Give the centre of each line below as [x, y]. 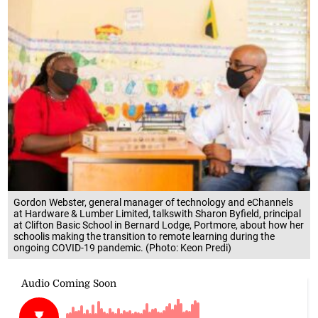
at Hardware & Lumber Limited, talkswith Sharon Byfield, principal [158, 213]
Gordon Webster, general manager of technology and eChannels [154, 202]
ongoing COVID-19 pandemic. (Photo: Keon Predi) [123, 247]
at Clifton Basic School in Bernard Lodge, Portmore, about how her [159, 225]
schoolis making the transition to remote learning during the [144, 236]
